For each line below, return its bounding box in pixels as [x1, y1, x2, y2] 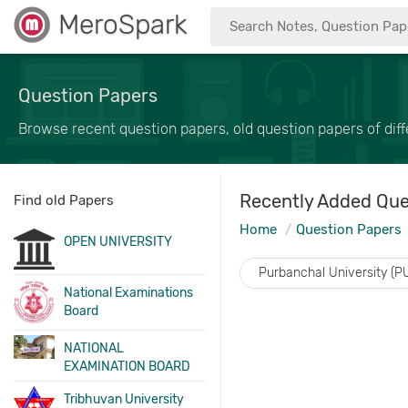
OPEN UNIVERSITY [64, 234, 173, 250]
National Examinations [64, 285, 194, 301]
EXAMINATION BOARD [64, 359, 191, 375]
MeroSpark [58, 8, 188, 41]
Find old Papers [14, 192, 114, 209]
